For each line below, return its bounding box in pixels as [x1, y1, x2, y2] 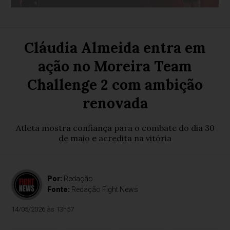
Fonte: [47, 185, 72, 194]
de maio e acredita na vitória [59, 133, 171, 143]
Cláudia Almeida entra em [24, 39, 206, 57]
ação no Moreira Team [38, 57, 192, 75]
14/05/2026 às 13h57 [11, 205, 74, 213]
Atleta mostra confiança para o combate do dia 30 [15, 123, 215, 133]
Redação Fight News [71, 185, 139, 194]
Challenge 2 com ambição [27, 75, 203, 94]
